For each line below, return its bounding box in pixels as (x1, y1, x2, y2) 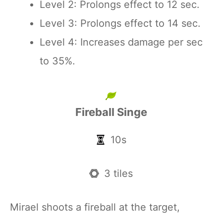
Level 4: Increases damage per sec (40, 36, 203, 48)
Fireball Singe (75, 106, 147, 118)
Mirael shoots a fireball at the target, (10, 201, 180, 213)
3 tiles (104, 167, 133, 179)
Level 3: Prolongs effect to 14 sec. (40, 17, 201, 29)
